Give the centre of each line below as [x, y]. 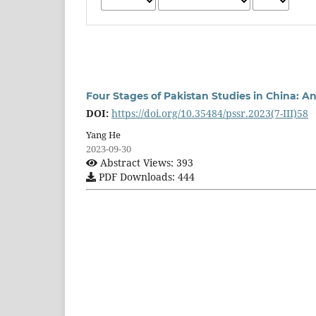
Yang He [103, 134]
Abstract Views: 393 [145, 162]
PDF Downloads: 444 [145, 176]
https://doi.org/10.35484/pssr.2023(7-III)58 [210, 113]
